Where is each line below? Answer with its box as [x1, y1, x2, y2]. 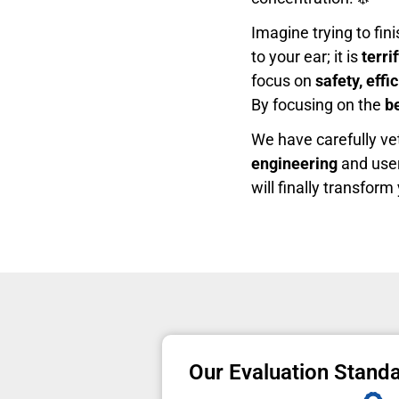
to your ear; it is [251, 46, 362, 66]
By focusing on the [251, 94, 385, 114]
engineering [251, 153, 338, 173]
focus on [251, 70, 315, 90]
